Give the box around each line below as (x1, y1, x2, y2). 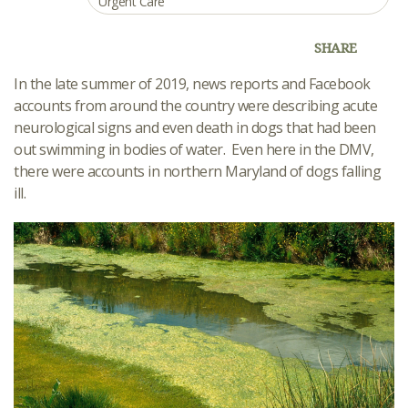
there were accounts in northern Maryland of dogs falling (14, 161, 381, 181)
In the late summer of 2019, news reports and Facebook (14, 74, 371, 94)
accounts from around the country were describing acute (14, 96, 377, 116)
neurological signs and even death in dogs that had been (14, 117, 376, 138)
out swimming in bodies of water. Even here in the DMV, (14, 139, 374, 159)
